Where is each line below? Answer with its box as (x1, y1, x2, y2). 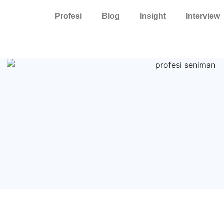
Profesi (55, 12, 82, 20)
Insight (140, 12, 166, 20)
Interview (186, 12, 220, 20)
